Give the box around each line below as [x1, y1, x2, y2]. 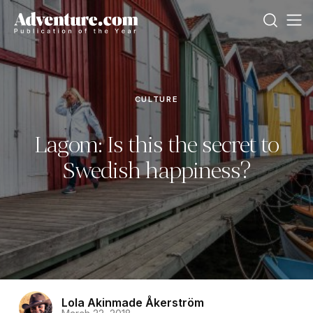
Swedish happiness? [63, 155, 250, 187]
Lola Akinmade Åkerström [61, 296, 204, 310]
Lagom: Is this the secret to [34, 129, 279, 161]
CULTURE [134, 94, 179, 104]
